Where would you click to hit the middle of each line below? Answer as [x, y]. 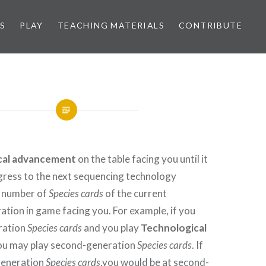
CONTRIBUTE [210, 25]
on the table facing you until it [143, 159]
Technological [174, 228]
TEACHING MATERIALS [111, 25]
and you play [112, 228]
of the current [135, 193]
